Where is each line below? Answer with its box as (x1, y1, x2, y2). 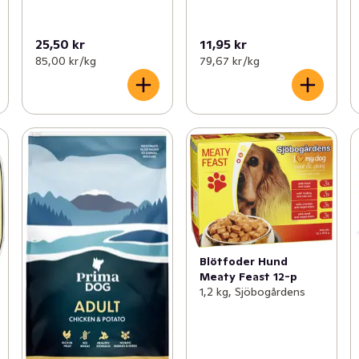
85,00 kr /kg (34, 54, 96, 69)
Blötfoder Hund (199, 253, 288, 268)
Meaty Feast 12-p (199, 268, 297, 284)
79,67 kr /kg (199, 54, 260, 69)
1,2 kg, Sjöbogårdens (199, 284, 305, 299)
